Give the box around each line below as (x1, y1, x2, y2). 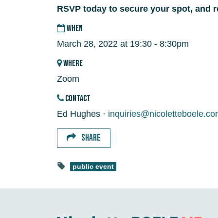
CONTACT (64, 93, 91, 104)
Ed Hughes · (57, 109, 108, 119)
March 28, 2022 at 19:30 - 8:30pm (57, 39, 189, 49)
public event (72, 163, 114, 170)
